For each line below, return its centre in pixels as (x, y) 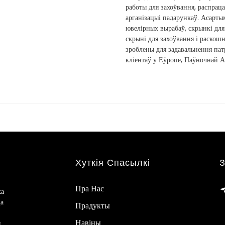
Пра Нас (89, 189)
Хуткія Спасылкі (113, 163)
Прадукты (92, 206)
